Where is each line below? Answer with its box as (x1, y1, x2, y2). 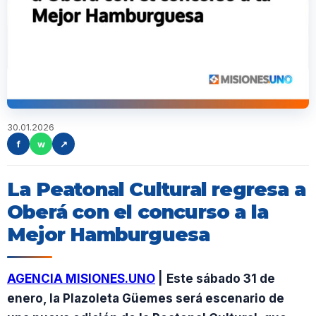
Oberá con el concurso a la (7, 200, 269, 224)
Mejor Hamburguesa (7, 223, 210, 246)
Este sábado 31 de (166, 272, 275, 286)
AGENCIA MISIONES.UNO (7, 272, 155, 286)
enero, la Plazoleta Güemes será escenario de (7, 291, 284, 305)
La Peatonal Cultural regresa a (7, 178, 306, 201)
